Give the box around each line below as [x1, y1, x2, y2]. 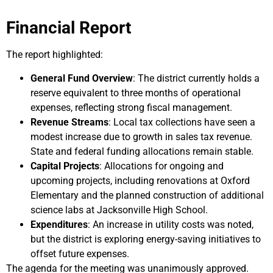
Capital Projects [30, 160, 99, 172]
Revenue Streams [30, 116, 108, 128]
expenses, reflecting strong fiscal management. [30, 101, 232, 113]
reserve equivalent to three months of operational [30, 87, 241, 99]
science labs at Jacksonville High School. [30, 204, 208, 216]
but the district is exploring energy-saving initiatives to [30, 233, 261, 245]
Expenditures [30, 218, 88, 230]
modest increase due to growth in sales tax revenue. [30, 130, 252, 143]
